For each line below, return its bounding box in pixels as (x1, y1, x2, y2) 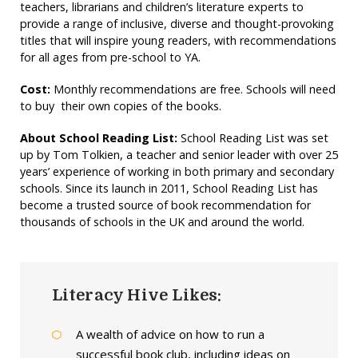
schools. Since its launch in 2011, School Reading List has (19, 181, 318, 197)
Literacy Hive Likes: (51, 286, 222, 305)
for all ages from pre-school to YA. (19, 50, 201, 66)
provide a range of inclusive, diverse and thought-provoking (19, 16, 334, 32)
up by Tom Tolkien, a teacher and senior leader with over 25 (19, 147, 338, 163)
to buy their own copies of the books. (19, 98, 221, 114)
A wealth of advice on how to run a (75, 326, 265, 343)
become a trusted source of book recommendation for (19, 197, 311, 213)
